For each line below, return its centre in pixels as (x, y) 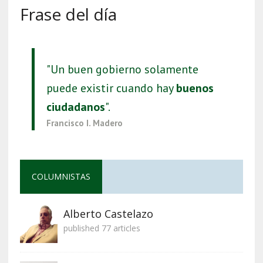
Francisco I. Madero (84, 123)
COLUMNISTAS (61, 176)
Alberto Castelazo (108, 213)
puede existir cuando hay (111, 88)
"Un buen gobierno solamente (122, 69)
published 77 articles (102, 228)
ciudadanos (75, 107)
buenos (195, 88)
